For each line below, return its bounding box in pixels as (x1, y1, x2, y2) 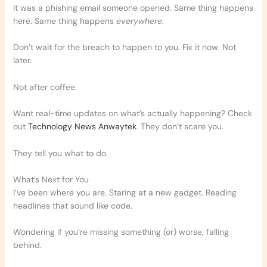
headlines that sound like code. (13, 200, 132, 211)
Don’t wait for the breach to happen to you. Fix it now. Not (13, 42, 236, 53)
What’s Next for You (13, 173, 89, 185)
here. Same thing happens (13, 15, 116, 26)
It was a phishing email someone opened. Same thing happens (13, 2, 253, 13)
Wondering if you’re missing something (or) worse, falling (13, 226, 229, 238)
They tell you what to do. (13, 147, 108, 159)
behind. (13, 240, 42, 251)
